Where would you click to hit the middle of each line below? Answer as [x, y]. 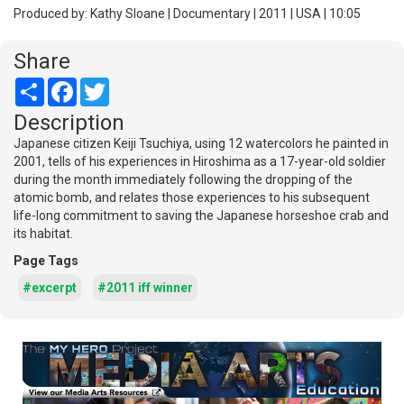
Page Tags [46, 261]
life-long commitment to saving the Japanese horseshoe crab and [201, 216]
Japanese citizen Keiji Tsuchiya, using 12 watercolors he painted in [201, 144]
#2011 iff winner [145, 288]
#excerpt [50, 288]
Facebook [104, 85]
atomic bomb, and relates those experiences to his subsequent [192, 198]
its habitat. [43, 234]
